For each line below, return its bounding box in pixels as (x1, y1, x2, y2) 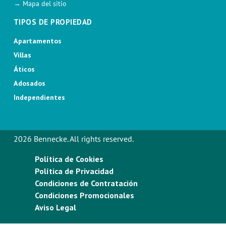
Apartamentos (13, 36, 62, 45)
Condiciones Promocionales (34, 190, 134, 200)
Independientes (13, 92, 65, 102)
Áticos (13, 64, 35, 74)
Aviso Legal (34, 202, 76, 212)
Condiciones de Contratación (34, 178, 138, 188)
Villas (13, 50, 31, 60)
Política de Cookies (34, 153, 103, 164)
